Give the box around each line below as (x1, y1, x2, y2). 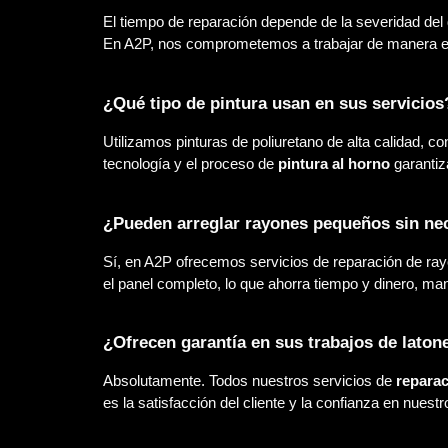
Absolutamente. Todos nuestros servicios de (102, 373, 396, 390)
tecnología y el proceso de (102, 155, 278, 172)
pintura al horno (277, 155, 390, 172)
